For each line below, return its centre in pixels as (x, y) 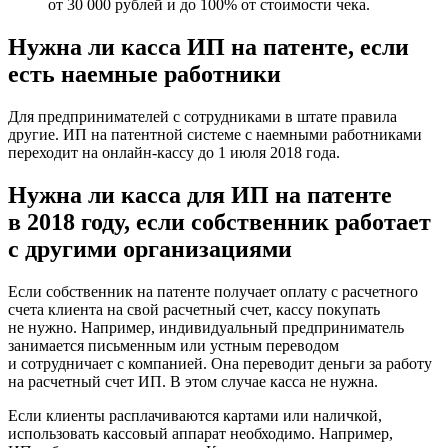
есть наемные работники (144, 74)
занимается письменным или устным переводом (173, 345)
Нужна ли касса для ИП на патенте (200, 194)
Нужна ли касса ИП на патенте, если (208, 47)
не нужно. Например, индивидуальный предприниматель (206, 327)
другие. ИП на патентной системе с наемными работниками (215, 135)
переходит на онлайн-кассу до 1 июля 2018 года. (174, 153)
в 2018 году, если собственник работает (219, 221)
